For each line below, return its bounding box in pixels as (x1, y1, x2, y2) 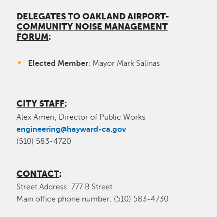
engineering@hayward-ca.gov (16, 124, 128, 134)
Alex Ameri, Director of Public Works (16, 112, 146, 122)
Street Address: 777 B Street (16, 183, 113, 192)
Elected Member (28, 59, 89, 68)
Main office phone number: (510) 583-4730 (16, 195, 169, 204)
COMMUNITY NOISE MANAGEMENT (16, 22, 168, 32)
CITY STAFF (16, 99, 65, 109)
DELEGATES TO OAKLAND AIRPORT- (16, 12, 170, 22)
